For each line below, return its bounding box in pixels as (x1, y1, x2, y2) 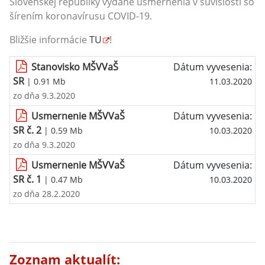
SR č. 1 (13, 173, 41, 186)
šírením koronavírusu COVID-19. (9, 9, 152, 22)
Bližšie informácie (9, 33, 87, 46)
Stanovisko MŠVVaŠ (31, 60, 119, 73)
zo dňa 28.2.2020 (13, 188, 80, 199)
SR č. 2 (13, 124, 41, 137)
